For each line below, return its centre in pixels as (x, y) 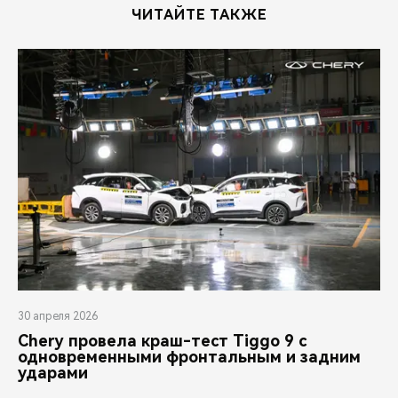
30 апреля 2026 (58, 317)
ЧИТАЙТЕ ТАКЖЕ (199, 15)
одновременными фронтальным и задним (189, 357)
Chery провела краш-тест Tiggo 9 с (162, 341)
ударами (53, 373)
